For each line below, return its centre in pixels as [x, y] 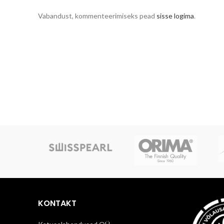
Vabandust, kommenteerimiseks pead [97, 16]
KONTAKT [57, 203]
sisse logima [175, 16]
